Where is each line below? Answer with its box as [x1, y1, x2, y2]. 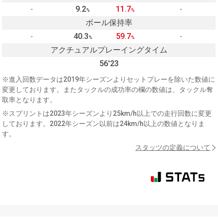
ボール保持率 [85, 18, 132, 28]
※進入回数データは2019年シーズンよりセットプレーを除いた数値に [2, 75, 216, 84]
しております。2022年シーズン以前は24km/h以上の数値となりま [2, 120, 205, 128]
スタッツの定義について [135, 144, 211, 152]
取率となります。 [2, 96, 57, 104]
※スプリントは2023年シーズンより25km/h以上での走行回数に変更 [2, 109, 212, 118]
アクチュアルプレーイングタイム [50, 45, 167, 55]
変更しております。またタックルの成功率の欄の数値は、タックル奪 [2, 86, 214, 94]
